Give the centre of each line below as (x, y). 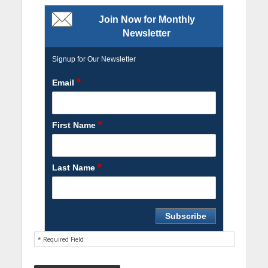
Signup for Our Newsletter (94, 60)
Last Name (75, 168)
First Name (75, 125)
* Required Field (60, 240)
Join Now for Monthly (147, 20)
